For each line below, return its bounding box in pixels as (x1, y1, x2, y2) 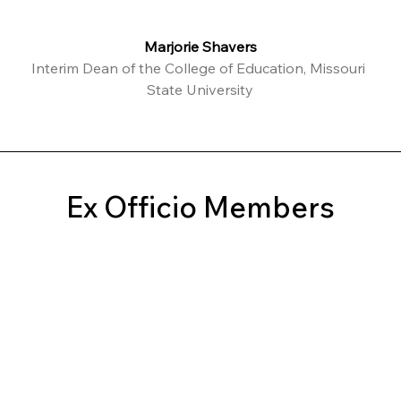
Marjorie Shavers (143, 38, 257, 55)
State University (147, 81, 254, 98)
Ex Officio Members (66, 189, 335, 225)
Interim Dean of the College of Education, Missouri (31, 59, 370, 77)
